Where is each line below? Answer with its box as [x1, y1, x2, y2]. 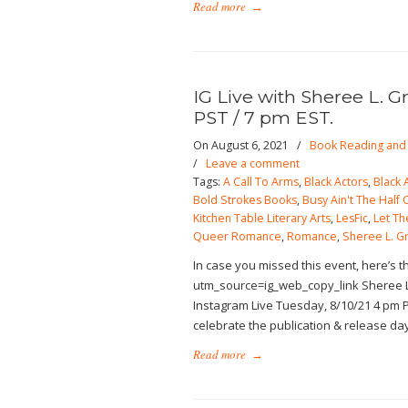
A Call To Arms [223, 174, 299, 189]
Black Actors [304, 174, 368, 189]
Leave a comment [206, 156, 300, 171]
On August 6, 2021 [193, 138, 291, 153]
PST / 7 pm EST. [193, 107, 333, 128]
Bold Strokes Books [193, 192, 297, 208]
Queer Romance [193, 229, 281, 244]
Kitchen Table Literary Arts [193, 210, 331, 226]
